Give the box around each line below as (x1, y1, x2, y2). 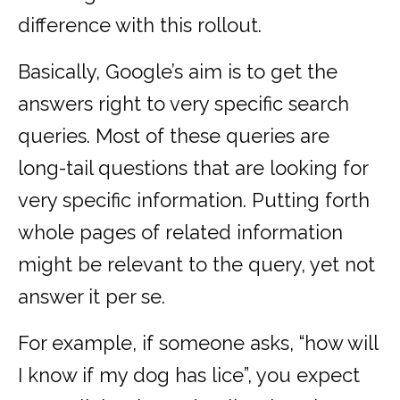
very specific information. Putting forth (18, 188, 370, 212)
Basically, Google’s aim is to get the (18, 60, 337, 84)
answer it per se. (18, 285, 165, 309)
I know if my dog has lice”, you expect (18, 363, 360, 387)
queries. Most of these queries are (18, 124, 329, 148)
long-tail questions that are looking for (18, 156, 368, 180)
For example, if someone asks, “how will (18, 331, 378, 355)
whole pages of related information (18, 221, 343, 245)
